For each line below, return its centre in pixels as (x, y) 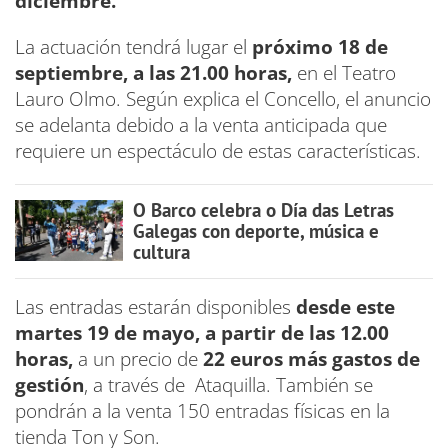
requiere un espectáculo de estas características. (223, 150)
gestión (49, 384)
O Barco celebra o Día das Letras (263, 209)
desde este (345, 306)
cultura (161, 251)
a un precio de (138, 358)
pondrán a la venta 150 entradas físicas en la (202, 410)
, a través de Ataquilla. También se (228, 384)
